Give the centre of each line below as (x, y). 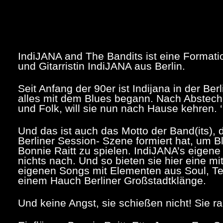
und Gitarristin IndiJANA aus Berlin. (102, 66)
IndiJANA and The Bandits (81, 56)
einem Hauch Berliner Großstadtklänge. (112, 180)
